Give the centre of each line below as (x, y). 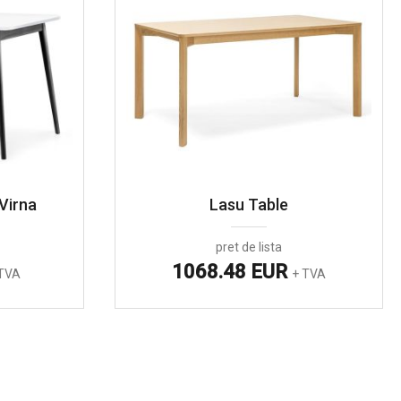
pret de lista (248, 247)
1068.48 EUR (231, 272)
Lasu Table (248, 205)
